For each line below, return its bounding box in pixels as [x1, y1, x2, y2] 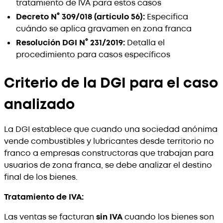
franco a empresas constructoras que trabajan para [4, 147, 214, 159]
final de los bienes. [4, 171, 78, 183]
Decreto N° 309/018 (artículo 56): [16, 11, 145, 22]
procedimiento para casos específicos [16, 49, 170, 60]
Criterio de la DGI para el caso [4, 73, 218, 93]
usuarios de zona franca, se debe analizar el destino [4, 159, 212, 171]
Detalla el [125, 37, 165, 48]
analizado [4, 95, 75, 114]
